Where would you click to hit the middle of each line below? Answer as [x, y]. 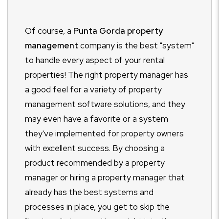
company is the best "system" [136, 46]
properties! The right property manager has [107, 75]
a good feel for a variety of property [93, 90]
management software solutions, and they [105, 104]
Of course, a [49, 31]
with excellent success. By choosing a [95, 148]
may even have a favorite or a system [97, 119]
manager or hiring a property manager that [105, 178]
